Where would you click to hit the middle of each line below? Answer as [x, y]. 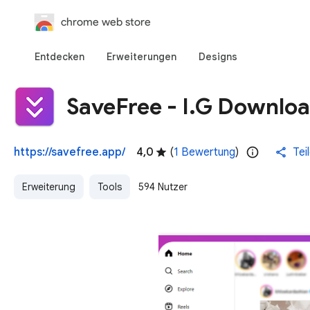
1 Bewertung [204, 152]
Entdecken [60, 57]
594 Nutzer [163, 187]
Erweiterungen [142, 57]
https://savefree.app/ [70, 152]
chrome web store [106, 22]
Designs [218, 57]
